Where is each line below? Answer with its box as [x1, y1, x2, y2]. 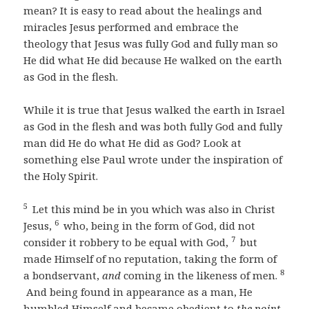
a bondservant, [23, 268, 103, 283]
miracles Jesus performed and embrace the [23, 20, 239, 34]
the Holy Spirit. [23, 169, 99, 183]
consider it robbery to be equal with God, [23, 235, 232, 250]
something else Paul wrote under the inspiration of [23, 152, 283, 167]
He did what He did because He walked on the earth [23, 53, 283, 68]
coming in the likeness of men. [121, 268, 281, 283]
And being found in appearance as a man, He [23, 285, 253, 299]
